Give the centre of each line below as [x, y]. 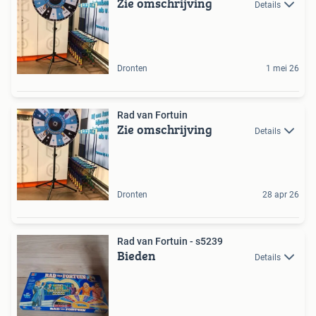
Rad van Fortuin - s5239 [170, 241]
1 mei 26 [282, 68]
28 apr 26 [281, 194]
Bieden [136, 255]
